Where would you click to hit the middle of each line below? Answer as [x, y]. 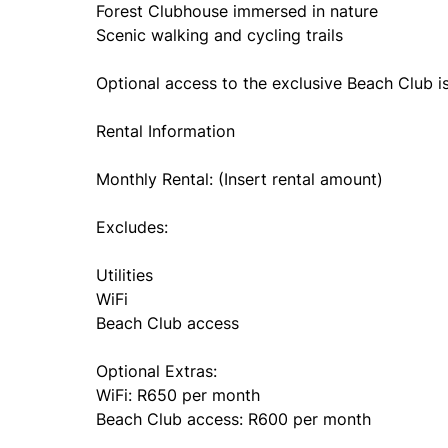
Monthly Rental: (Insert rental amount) [239, 179]
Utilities [124, 275]
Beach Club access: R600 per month [233, 419]
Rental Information [165, 131]
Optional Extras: [156, 371]
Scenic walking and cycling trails [219, 35]
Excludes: [132, 227]
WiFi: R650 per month [178, 395]
